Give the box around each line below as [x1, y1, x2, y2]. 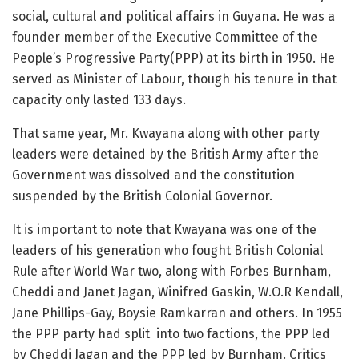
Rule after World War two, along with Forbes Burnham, [12, 263, 331, 279]
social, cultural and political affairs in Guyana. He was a [12, 8, 335, 24]
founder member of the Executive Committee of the [12, 29, 317, 45]
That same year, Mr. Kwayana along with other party [12, 125, 320, 141]
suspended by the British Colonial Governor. [12, 188, 272, 204]
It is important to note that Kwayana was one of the [12, 221, 317, 237]
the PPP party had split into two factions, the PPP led [12, 325, 330, 341]
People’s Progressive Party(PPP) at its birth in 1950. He [12, 50, 335, 66]
